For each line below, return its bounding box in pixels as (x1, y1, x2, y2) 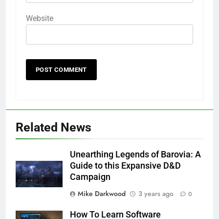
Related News (16, 120, 91, 134)
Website (26, 13, 53, 23)
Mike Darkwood (78, 188, 126, 198)
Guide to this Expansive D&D (70, 160, 181, 171)
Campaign (70, 172, 110, 182)
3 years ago (138, 188, 174, 198)
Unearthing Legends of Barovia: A (70, 149, 201, 159)
